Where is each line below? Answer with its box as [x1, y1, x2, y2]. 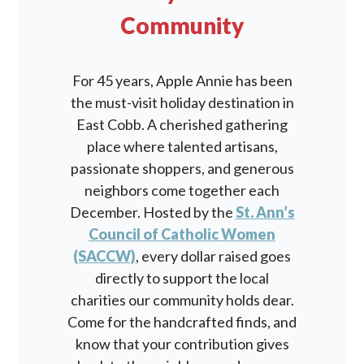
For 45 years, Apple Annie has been [71, 71, 292, 89]
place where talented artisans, [86, 137, 278, 155]
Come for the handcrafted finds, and [67, 313, 297, 331]
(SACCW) [73, 247, 136, 265]
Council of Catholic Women [89, 225, 275, 243]
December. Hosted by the [69, 203, 236, 221]
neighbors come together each [84, 181, 279, 199]
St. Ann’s [235, 203, 295, 221]
